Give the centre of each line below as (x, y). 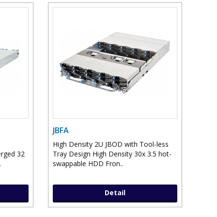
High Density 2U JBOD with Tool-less (110, 144)
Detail (115, 193)
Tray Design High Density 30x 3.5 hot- (112, 154)
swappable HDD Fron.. (88, 164)
